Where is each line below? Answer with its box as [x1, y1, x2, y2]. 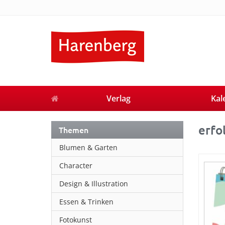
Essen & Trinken [59, 197, 114, 206]
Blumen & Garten [59, 143, 118, 152]
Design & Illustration [59, 179, 128, 188]
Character [59, 161, 92, 170]
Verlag [106, 93, 131, 104]
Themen [59, 124, 88, 135]
